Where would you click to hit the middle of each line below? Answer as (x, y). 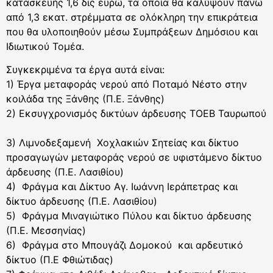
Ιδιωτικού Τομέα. (47, 47)
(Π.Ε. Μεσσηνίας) (48, 231)
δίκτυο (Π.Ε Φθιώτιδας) (61, 260)
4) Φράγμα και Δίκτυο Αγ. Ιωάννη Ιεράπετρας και (122, 187)
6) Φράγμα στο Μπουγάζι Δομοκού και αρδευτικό (125, 245)
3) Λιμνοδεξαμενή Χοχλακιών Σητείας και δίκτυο (122, 143)
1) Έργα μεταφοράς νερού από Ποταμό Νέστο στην (126, 84)
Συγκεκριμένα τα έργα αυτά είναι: (85, 70)
